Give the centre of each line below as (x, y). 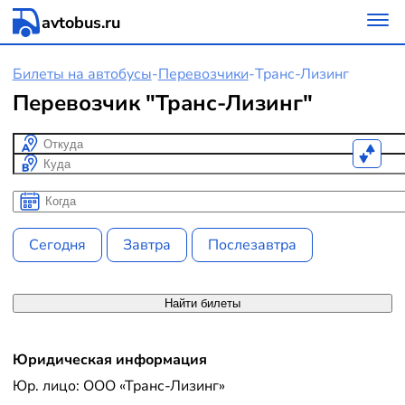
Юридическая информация (109, 360)
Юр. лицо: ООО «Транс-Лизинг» (118, 386)
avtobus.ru (80, 23)
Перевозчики (203, 75)
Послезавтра (253, 245)
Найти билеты (202, 303)
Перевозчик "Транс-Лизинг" (162, 103)
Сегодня (57, 245)
